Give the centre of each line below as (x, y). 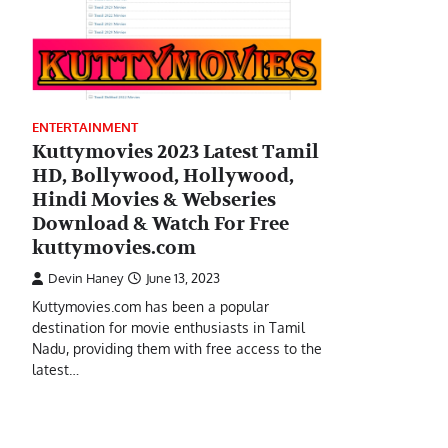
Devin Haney (85, 277)
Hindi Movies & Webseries (154, 199)
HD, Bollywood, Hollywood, (163, 175)
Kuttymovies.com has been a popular (150, 305)
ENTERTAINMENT (85, 126)
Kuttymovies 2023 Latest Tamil (175, 151)
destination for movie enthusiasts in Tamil (168, 326)
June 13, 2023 (183, 277)
